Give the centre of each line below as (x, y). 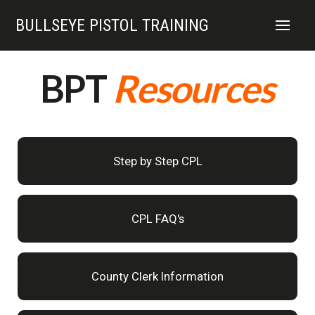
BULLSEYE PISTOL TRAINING (112, 25)
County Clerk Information (157, 276)
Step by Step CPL (157, 161)
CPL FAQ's (157, 219)
